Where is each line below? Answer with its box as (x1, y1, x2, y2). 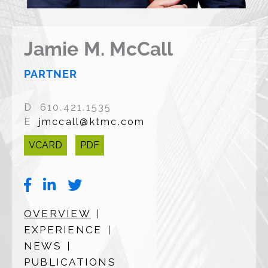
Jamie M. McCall (24, 37, 173, 60)
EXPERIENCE (24, 223, 102, 236)
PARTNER (24, 67, 77, 80)
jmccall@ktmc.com (38, 115, 145, 127)
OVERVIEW (24, 207, 91, 220)
